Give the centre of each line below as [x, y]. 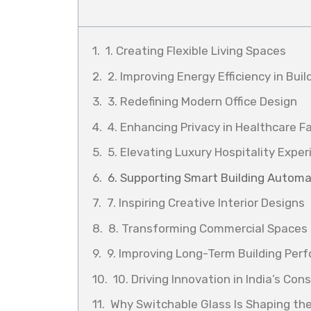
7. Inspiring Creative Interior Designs [206, 203]
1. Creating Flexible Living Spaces [196, 51]
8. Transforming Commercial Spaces [208, 228]
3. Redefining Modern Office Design [202, 102]
